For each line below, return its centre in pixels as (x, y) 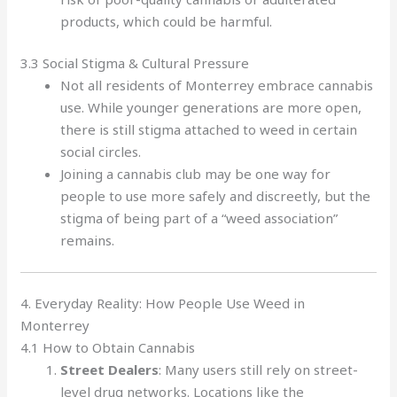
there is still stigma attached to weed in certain (209, 129)
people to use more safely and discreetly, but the (216, 196)
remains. (88, 240)
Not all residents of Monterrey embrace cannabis (217, 85)
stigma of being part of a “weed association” (199, 218)
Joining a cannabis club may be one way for (196, 174)
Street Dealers (110, 370)
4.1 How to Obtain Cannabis (108, 347)
